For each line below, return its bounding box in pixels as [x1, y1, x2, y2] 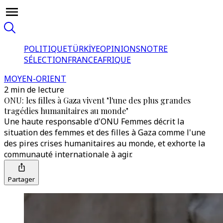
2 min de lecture [4, 84, 64, 95]
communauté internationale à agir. [4, 149, 132, 160]
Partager [8, 175, 35, 184]
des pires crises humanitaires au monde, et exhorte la [4, 138, 205, 149]
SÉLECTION [24, 54, 68, 65]
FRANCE [68, 54, 98, 65]
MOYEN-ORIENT [4, 73, 66, 84]
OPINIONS [100, 43, 140, 54]
